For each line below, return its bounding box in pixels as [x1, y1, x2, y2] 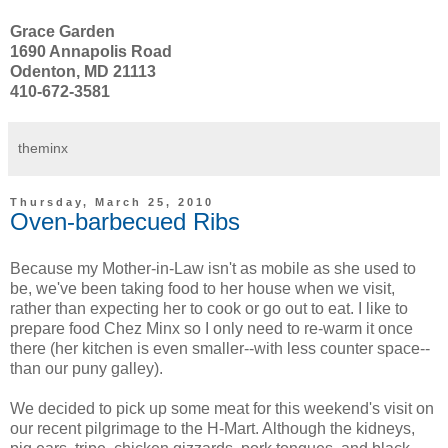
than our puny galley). [10, 360, 163, 378]
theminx [18, 139, 68, 156]
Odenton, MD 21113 [10, 62, 156, 80]
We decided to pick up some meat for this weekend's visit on [10, 400, 434, 418]
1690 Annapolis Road [10, 42, 172, 60]
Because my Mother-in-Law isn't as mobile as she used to [10, 260, 416, 278]
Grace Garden [10, 22, 115, 40]
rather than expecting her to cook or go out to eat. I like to [10, 300, 408, 318]
